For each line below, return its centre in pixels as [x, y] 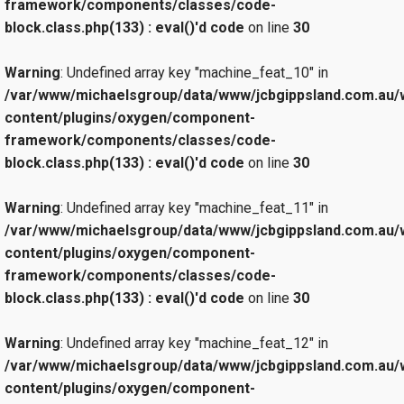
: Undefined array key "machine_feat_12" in [194, 343]
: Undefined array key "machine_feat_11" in [194, 207]
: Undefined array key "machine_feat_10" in [194, 72]
